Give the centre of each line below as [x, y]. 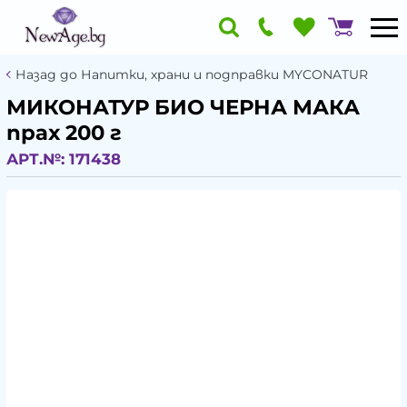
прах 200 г [64, 133]
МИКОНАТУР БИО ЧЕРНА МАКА [183, 107]
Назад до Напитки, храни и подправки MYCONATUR [192, 74]
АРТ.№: [38, 159]
